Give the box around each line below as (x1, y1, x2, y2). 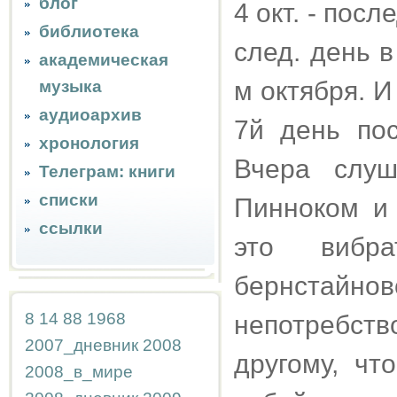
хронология (39, 134, 139, 152)
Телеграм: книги (39, 162, 175, 181)
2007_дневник (25, 336, 138, 354)
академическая (39, 51, 168, 69)
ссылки (39, 219, 103, 237)
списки (39, 191, 98, 209)
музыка (39, 77, 102, 96)
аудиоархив (39, 105, 142, 124)
